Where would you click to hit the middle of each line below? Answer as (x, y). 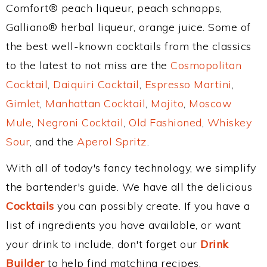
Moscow (210, 103)
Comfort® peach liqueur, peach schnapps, (114, 8)
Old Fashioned (165, 122)
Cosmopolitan (206, 65)
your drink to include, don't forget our (103, 244)
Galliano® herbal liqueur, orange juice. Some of (128, 27)
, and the (53, 142)
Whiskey (229, 122)
